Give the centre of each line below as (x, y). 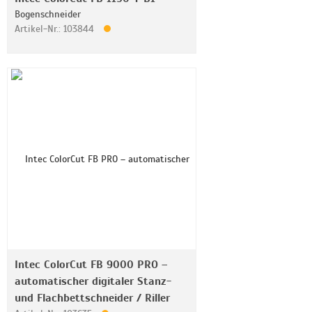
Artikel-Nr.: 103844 (56, 29)
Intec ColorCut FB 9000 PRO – (91, 265)
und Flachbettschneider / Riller (92, 298)
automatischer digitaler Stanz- (93, 281)
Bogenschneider (48, 14)
